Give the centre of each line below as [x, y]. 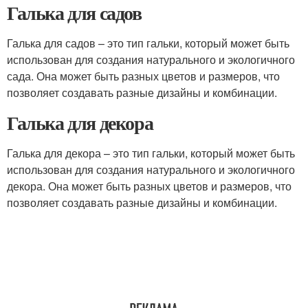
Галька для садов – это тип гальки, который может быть [148, 43]
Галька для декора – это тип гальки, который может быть [151, 153]
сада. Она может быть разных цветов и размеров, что [143, 76]
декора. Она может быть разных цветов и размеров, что [149, 186]
